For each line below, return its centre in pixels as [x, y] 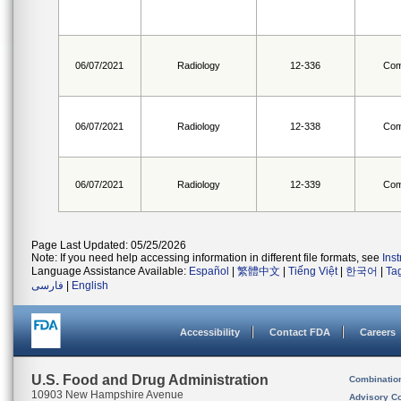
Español [209, 271]
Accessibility [210, 332]
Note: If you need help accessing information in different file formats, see [207, 258]
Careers [378, 332]
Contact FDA [300, 332]
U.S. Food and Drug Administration [150, 380]
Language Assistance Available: [110, 271]
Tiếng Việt [313, 271]
